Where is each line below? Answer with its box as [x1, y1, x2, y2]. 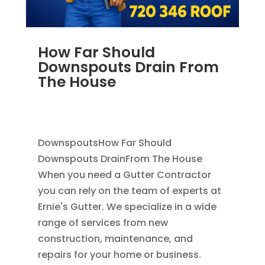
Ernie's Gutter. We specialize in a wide [37, 199, 216, 214]
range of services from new [37, 215, 168, 230]
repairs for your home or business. [37, 247, 201, 261]
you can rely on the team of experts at [37, 183, 221, 198]
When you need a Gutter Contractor [37, 167, 211, 182]
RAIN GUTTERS [94, 91, 154, 104]
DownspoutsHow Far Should [37, 135, 172, 150]
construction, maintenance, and [37, 231, 193, 245]
